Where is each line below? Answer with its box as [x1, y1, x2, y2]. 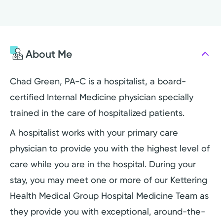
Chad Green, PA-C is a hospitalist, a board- [10, 76, 186, 87]
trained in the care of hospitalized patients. [10, 108, 184, 118]
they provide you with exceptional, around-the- [10, 206, 205, 217]
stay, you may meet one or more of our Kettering [10, 175, 207, 185]
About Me [26, 47, 72, 60]
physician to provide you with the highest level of [10, 143, 210, 154]
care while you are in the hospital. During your [10, 159, 196, 170]
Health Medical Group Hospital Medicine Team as [10, 190, 209, 201]
